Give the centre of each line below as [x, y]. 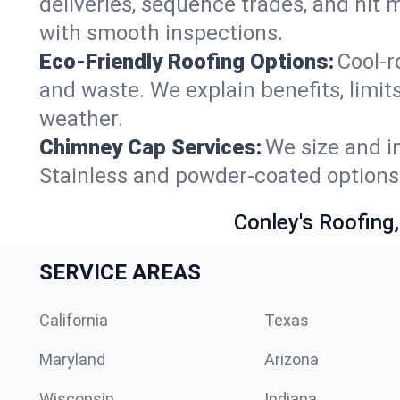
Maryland [72, 359]
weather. [81, 119]
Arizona [292, 359]
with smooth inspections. [161, 33]
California [74, 320]
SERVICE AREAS [120, 272]
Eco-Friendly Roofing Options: [187, 62]
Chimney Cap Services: [150, 147]
